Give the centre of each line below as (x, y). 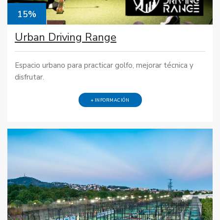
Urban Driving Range (66, 38)
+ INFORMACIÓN (110, 100)
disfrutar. (29, 77)
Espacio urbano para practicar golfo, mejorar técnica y (104, 65)
